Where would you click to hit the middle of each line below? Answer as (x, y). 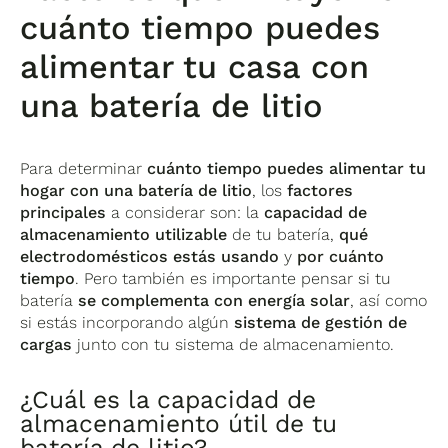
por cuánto (338, 256)
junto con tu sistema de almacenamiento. (233, 344)
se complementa (144, 300)
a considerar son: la (185, 212)
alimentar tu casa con (195, 66)
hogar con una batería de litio (136, 190)
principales (63, 212)
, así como (389, 300)
